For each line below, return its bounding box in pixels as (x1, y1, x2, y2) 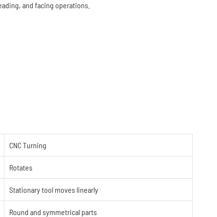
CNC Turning (9, 140, 46, 150)
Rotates (9, 163, 32, 172)
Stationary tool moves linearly (9, 185, 98, 194)
